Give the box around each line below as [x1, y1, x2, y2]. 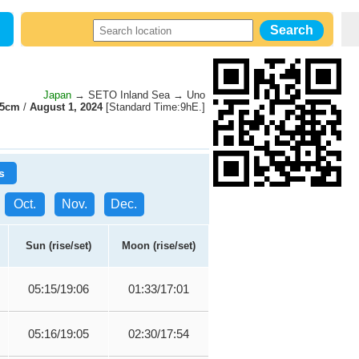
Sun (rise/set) [26, 240, 91, 252]
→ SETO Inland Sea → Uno [71, 89, 205, 101]
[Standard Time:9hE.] [103, 101, 205, 113]
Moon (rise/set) [122, 240, 196, 252]
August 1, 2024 [30, 101, 103, 113]
